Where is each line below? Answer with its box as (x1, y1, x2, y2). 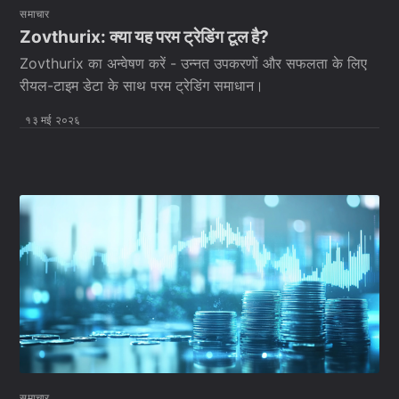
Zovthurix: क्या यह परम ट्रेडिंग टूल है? (20, 26, 270, 47)
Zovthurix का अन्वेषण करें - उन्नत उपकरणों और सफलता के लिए (20, 54, 368, 73)
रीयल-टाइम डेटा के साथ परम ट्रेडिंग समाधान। (20, 77, 265, 95)
